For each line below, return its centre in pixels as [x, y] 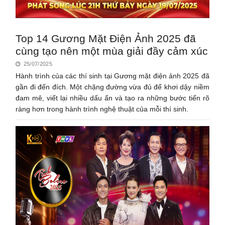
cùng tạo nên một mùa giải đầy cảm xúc [112, 51]
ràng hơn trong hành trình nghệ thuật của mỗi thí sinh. [102, 109]
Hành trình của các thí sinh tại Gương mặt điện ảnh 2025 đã [113, 76]
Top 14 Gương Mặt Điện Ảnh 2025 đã [106, 38]
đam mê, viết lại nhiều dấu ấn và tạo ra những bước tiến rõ [113, 98]
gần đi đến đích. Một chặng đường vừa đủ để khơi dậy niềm [113, 87]
